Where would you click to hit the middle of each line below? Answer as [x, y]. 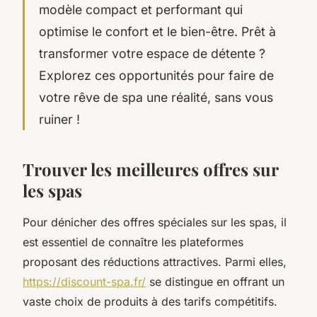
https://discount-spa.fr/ [84, 281]
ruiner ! [59, 119]
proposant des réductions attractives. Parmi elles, [155, 261]
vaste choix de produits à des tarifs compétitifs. [150, 301]
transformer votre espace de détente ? [152, 53]
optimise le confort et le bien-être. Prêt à [157, 31]
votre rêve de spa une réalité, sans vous [156, 97]
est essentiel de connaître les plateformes [133, 242]
